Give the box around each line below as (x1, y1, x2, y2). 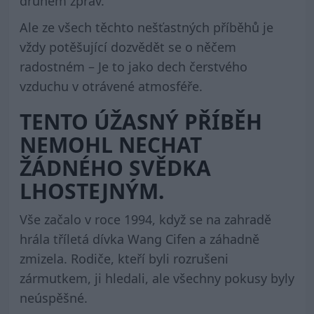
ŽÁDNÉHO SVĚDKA (19, 153, 211, 183)
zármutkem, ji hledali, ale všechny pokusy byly (19, 270, 294, 287)
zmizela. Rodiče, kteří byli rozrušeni (19, 250, 228, 268)
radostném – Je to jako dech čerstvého (19, 58, 247, 76)
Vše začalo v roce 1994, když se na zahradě (19, 211, 271, 228)
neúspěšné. (19, 289, 88, 307)
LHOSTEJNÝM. (19, 177, 165, 206)
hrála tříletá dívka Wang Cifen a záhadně (19, 231, 259, 248)
